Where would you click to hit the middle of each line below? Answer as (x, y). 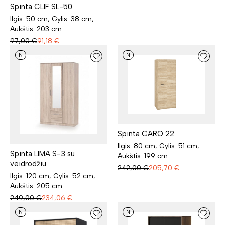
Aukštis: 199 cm (143, 156)
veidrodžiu (28, 164)
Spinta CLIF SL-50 (41, 7)
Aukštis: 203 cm (36, 29)
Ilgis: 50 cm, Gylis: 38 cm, (52, 19)
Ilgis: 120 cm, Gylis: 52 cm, (53, 176)
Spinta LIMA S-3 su (42, 154)
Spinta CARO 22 (146, 134)
